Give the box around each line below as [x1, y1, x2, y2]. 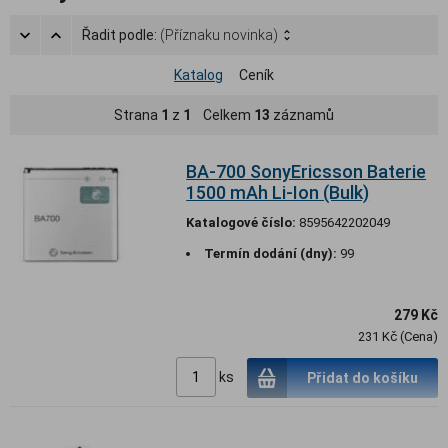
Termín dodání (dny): [204, 245, 338, 261]
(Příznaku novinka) [160, 26, 278, 43]
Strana [114, 106, 161, 123]
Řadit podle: [82, 26, 160, 43]
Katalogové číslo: [186, 214, 297, 230]
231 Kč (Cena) [358, 328, 438, 344]
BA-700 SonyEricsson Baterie [186, 160, 427, 182]
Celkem [191, 106, 254, 123]
